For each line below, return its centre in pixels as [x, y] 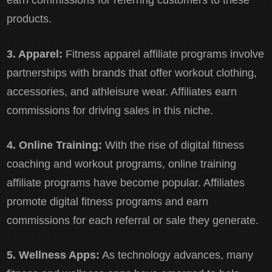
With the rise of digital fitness [175, 145]
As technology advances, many [177, 255]
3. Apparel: [36, 54]
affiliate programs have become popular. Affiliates [126, 182]
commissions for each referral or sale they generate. [133, 220]
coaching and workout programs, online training [122, 164]
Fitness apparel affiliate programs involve [165, 54]
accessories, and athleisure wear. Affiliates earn [122, 91]
